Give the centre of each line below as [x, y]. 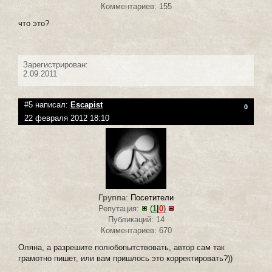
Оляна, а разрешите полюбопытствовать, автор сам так [121, 247]
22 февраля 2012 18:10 [67, 118]
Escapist [87, 104]
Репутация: [120, 208]
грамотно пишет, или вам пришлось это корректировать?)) [125, 258]
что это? [34, 23]
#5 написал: [47, 104]
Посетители [152, 197]
